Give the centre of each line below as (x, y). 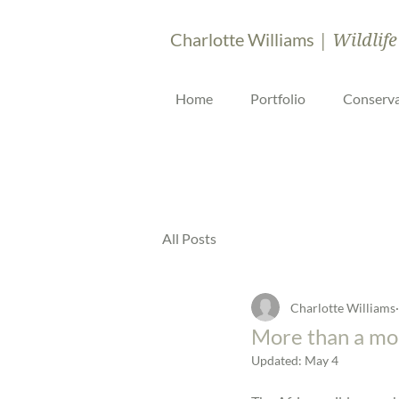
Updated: (278, 360)
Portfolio (278, 98)
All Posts (189, 238)
